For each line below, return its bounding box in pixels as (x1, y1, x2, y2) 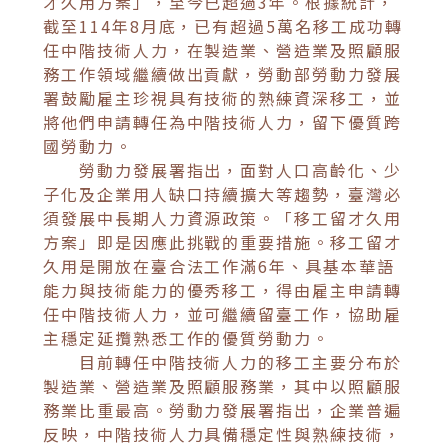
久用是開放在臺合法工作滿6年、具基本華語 (43, 253, 395, 278)
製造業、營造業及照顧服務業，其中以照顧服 (43, 373, 402, 398)
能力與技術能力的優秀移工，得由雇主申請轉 (43, 277, 402, 302)
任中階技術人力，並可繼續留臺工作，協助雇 (43, 301, 402, 326)
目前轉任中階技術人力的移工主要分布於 (43, 349, 402, 374)
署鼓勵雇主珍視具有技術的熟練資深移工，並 (43, 85, 402, 110)
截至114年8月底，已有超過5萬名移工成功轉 (43, 13, 403, 38)
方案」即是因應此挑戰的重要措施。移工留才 (43, 229, 402, 254)
